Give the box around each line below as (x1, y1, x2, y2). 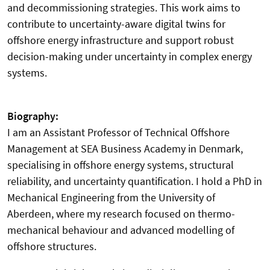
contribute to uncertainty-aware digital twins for (7, 16, 225, 31)
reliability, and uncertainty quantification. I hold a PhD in (7, 174, 262, 188)
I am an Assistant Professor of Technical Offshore (7, 125, 230, 139)
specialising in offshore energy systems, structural (7, 157, 234, 172)
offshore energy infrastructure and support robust (7, 33, 234, 47)
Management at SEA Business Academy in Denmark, (7, 141, 243, 155)
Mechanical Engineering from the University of (7, 190, 215, 204)
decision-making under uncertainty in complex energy (7, 49, 252, 63)
